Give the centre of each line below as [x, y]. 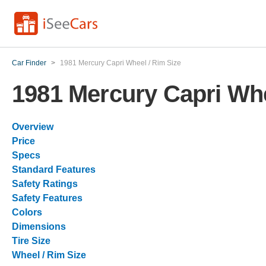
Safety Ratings [45, 184]
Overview [33, 127]
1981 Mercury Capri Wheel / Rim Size [121, 63]
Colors [27, 212]
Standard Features [54, 170]
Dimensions [39, 227]
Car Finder [29, 63]
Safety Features [47, 198]
